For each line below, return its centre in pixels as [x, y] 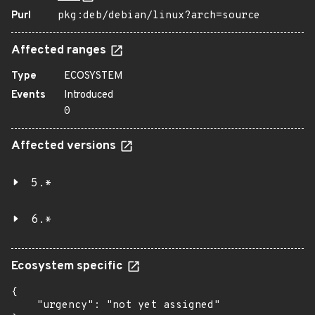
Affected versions [65, 146]
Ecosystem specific [69, 266]
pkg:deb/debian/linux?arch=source [159, 16]
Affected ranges [60, 51]
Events [28, 95]
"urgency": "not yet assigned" [116, 306]
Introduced [89, 95]
